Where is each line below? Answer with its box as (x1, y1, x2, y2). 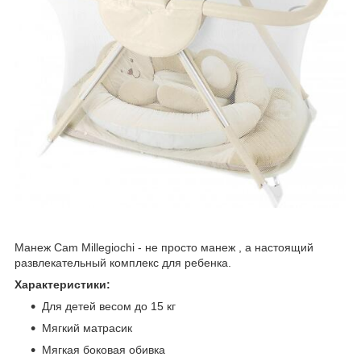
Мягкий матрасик (42, 322, 132, 335)
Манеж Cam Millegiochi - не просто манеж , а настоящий (15, 241, 313, 255)
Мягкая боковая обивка (42, 343, 165, 357)
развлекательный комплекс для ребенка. (15, 256, 234, 270)
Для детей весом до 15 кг (42, 300, 176, 313)
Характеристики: (15, 278, 110, 292)
